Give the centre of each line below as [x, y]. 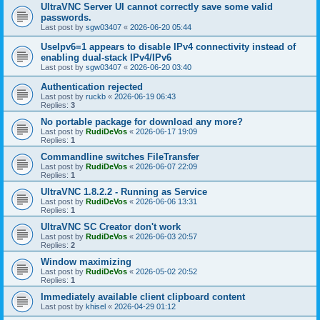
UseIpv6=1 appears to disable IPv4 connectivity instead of [168, 46]
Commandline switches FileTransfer [120, 156]
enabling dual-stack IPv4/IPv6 [106, 57]
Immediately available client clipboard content [143, 296]
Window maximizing [86, 261]
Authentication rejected [92, 86]
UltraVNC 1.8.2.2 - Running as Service [124, 191]
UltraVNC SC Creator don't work [111, 226]
